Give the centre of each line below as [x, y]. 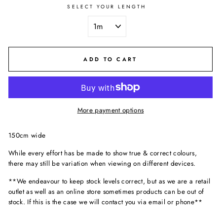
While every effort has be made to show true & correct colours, [103, 153]
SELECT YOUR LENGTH [107, 7]
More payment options [110, 110]
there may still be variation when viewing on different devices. [102, 163]
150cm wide [27, 135]
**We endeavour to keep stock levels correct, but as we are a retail [110, 181]
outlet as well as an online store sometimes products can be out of [106, 191]
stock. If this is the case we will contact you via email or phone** [106, 202]
